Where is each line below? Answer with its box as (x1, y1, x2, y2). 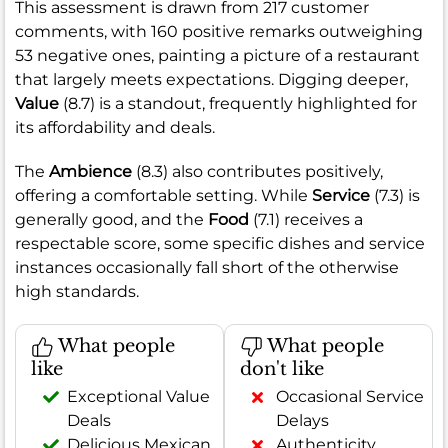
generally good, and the (15, 209, 208, 229)
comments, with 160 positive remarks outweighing (15, 21, 423, 41)
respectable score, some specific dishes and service (15, 233, 425, 253)
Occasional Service (276, 387, 424, 407)
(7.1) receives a (249, 209, 363, 229)
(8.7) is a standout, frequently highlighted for (59, 93, 417, 113)
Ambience (49, 161, 132, 181)
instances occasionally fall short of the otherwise (15, 257, 399, 277)
